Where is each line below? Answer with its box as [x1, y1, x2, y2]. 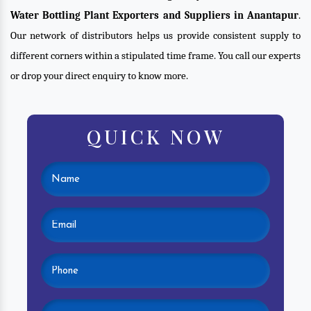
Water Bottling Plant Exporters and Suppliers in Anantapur [10, 9, 299, 22]
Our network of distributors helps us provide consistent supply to [10, 29, 301, 42]
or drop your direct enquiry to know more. [10, 69, 188, 82]
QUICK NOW [86, 123, 225, 149]
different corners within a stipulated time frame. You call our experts [10, 49, 301, 62]
